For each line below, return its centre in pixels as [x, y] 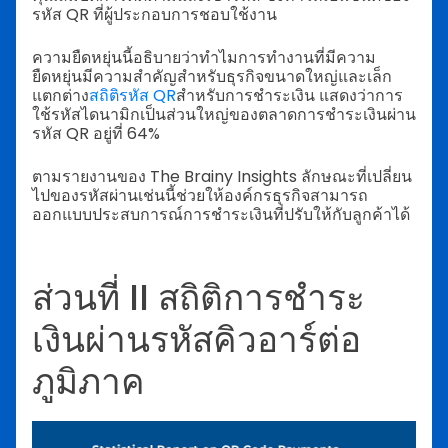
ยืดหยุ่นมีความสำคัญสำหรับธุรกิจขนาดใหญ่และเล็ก [212, 77]
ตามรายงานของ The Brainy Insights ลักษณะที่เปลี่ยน [222, 177]
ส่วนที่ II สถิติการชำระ [198, 297]
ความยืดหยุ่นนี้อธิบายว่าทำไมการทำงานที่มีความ [204, 58]
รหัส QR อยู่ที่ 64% [96, 134]
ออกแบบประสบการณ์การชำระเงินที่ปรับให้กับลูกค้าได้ [221, 215]
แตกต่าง [60, 96]
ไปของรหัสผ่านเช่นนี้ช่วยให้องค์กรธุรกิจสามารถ [200, 196]
